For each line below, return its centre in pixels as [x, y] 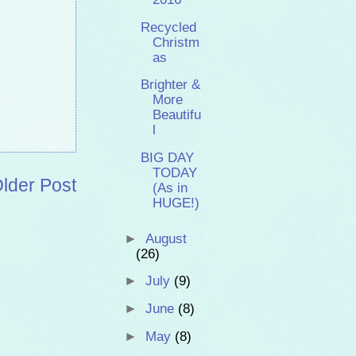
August [166, 238]
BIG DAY [168, 157]
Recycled [169, 27]
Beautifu [177, 115]
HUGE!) [176, 203]
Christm [176, 42]
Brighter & [171, 85]
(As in [170, 188]
